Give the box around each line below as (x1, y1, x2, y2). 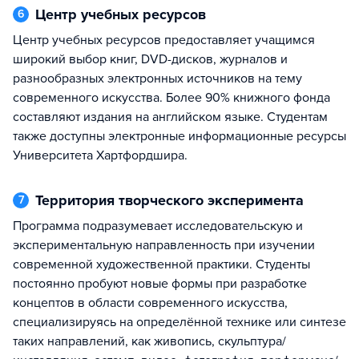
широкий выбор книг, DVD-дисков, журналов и (13, 51, 288, 67)
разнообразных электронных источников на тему (13, 71, 302, 87)
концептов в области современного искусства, (13, 295, 288, 311)
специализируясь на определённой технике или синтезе (13, 314, 346, 330)
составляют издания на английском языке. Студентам (13, 109, 328, 125)
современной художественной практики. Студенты (13, 256, 310, 272)
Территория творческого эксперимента (42, 192, 304, 209)
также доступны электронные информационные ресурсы (13, 128, 346, 144)
